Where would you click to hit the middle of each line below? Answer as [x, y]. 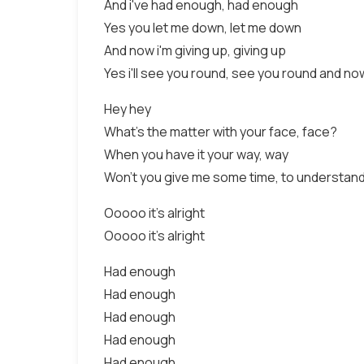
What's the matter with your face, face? [221, 132]
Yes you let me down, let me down [203, 28]
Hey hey [128, 109]
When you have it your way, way [196, 154]
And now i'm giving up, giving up [195, 50]
